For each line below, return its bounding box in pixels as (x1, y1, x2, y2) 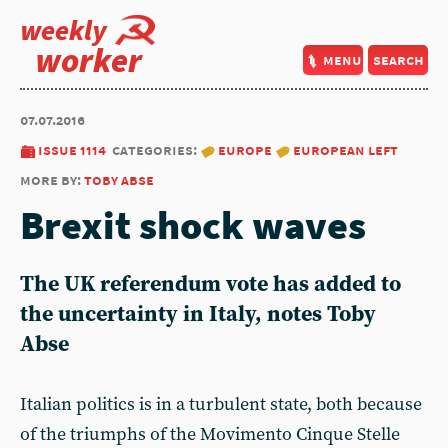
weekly (20, 12, 107, 48)
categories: (112, 140, 200, 159)
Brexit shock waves (20, 200, 366, 250)
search (372, 50, 424, 69)
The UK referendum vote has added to (20, 271, 401, 298)
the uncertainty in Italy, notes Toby (20, 301, 376, 328)
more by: (20, 170, 84, 189)
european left (293, 140, 398, 159)
